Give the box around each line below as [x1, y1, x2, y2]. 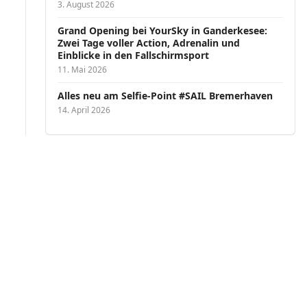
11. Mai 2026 [58, 64, 108, 75]
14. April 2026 [58, 104, 111, 116]
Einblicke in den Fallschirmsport [58, 49, 210, 62]
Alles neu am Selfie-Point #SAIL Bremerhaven [58, 89, 273, 102]
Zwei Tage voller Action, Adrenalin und [58, 36, 241, 49]
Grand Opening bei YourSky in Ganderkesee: [58, 24, 268, 37]
